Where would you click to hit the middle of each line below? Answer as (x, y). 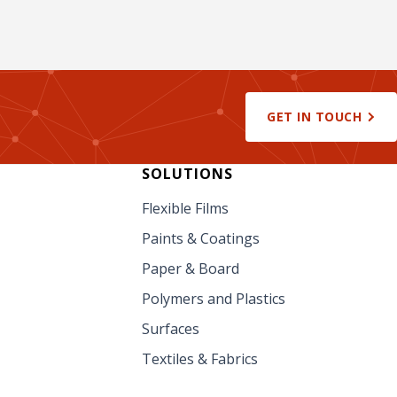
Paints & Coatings (201, 239)
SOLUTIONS (187, 174)
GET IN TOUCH (314, 117)
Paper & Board (191, 269)
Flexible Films (185, 209)
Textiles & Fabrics (200, 359)
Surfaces (171, 329)
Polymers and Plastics (214, 299)
